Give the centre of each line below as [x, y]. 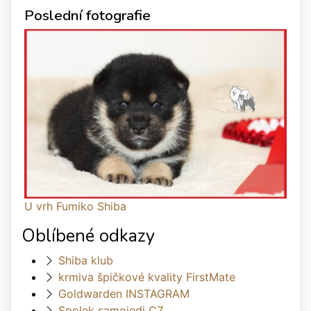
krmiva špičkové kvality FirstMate [147, 277]
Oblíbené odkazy [88, 236]
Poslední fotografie [87, 16]
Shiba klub [86, 261]
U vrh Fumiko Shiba [75, 207]
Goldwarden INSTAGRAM [124, 294]
